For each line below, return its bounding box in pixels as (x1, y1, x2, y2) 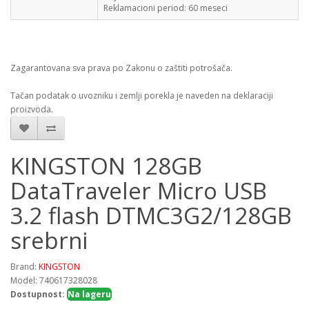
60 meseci (188, 2, 228, 14)
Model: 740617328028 (10, 275, 97, 286)
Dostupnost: (10, 288, 67, 300)
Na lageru (68, 288, 111, 300)
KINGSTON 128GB (10, 150, 202, 181)
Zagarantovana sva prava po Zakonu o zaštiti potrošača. (10, 62, 232, 74)
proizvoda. (10, 103, 53, 115)
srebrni (10, 225, 88, 256)
